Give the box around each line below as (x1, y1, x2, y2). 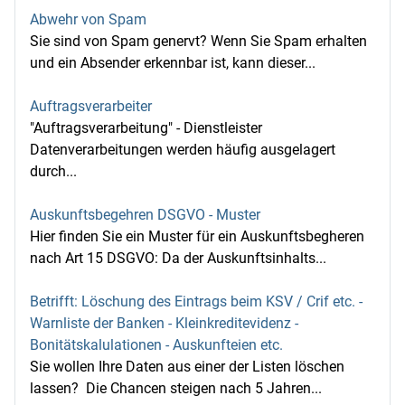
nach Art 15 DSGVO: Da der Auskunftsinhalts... (30, 250, 326, 267)
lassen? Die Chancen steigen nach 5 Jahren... (30, 380, 322, 397)
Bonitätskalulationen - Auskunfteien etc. (30, 336, 283, 353)
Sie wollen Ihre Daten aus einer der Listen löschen (30, 358, 344, 375)
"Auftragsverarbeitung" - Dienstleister (30, 119, 269, 137)
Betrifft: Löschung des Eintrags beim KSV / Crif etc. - (30, 293, 363, 310)
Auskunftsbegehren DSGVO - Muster (30, 206, 260, 223)
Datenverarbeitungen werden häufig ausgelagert (30, 141, 335, 158)
